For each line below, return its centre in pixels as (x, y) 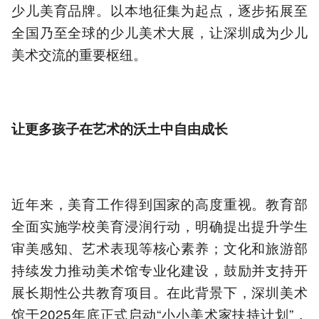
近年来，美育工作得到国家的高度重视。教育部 (159, 203)
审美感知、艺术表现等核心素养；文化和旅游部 (159, 247)
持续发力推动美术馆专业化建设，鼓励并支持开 (159, 269)
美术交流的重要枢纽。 (79, 53)
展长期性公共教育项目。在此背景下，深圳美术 (159, 291)
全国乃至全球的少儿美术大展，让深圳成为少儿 (159, 31)
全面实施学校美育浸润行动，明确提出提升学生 (159, 225)
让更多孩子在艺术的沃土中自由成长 (120, 129)
